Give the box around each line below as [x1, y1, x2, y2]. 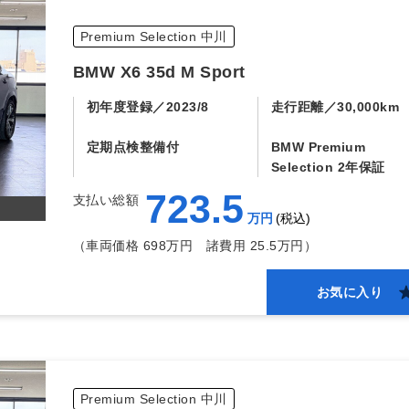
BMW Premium [270, 140, 366, 154]
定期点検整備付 [86, 140, 180, 154]
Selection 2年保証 [270, 160, 385, 174]
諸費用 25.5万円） [193, 238, 318, 253]
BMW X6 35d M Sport [72, 62, 246, 81]
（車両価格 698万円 [72, 238, 194, 253]
